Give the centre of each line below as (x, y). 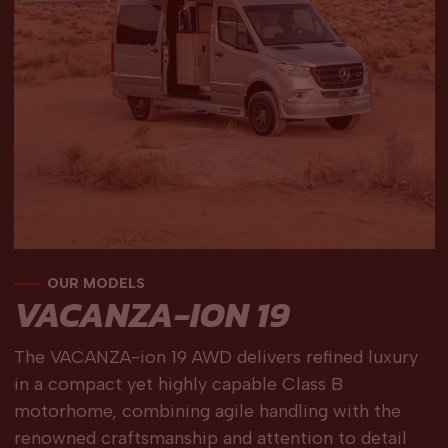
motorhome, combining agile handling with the (207, 411)
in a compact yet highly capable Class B (178, 384)
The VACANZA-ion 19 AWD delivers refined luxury (215, 357)
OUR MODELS (95, 284)
